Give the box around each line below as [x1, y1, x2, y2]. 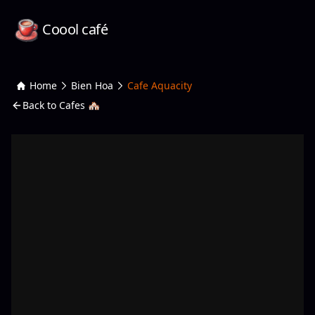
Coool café [42, 20, 108, 39]
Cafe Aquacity [127, 79, 192, 92]
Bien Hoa [71, 79, 113, 92]
